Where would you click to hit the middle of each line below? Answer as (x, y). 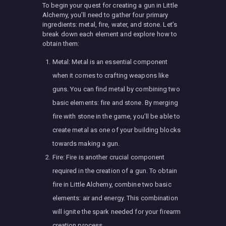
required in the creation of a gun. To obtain (115, 171)
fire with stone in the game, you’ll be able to (116, 116)
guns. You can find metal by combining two (116, 89)
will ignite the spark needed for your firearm (117, 211)
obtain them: (61, 43)
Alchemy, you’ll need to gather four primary (105, 15)
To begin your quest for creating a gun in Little (110, 5)
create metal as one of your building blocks (116, 130)
